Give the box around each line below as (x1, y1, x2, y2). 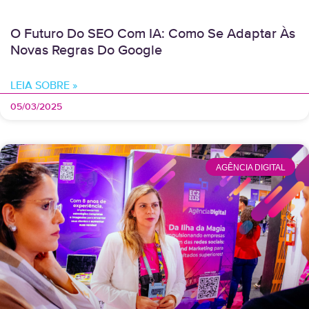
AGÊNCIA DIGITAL (215, 162, 286, 172)
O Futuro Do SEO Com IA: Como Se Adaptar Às (10, 27, 295, 42)
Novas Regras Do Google (10, 43, 162, 59)
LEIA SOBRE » (10, 81, 77, 92)
